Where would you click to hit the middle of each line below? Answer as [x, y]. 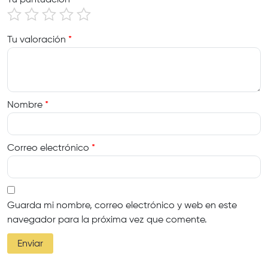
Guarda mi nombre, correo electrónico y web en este [122, 205]
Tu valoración [38, 40]
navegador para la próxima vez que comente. [107, 220]
